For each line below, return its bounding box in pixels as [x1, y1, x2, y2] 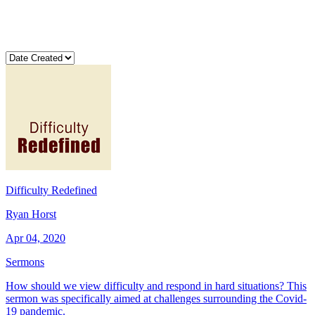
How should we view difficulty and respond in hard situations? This [6, 279, 307, 292]
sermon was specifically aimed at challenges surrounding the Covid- [6, 292, 307, 304]
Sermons [6, 255, 44, 268]
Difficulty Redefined [6, 184, 97, 196]
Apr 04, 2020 [6, 231, 65, 244]
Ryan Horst [6, 207, 56, 220]
